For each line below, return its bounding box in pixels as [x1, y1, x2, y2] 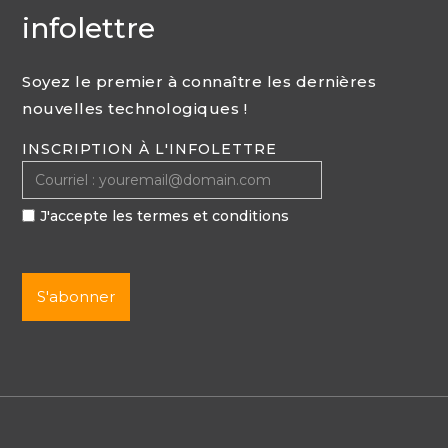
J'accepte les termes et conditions [40, 206, 290, 225]
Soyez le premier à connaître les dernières [22, 71, 377, 91]
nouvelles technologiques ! [22, 98, 248, 118]
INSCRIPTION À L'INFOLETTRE [22, 139, 278, 158]
